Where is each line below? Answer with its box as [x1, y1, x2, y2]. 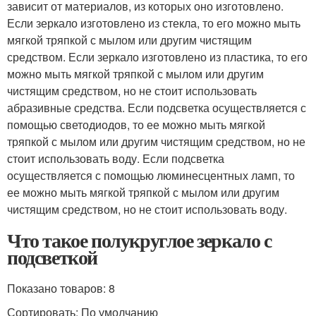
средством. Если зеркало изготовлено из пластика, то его [7, 49, 308, 65]
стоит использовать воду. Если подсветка [7, 150, 224, 166]
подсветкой [7, 243, 97, 272]
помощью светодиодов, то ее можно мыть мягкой [7, 116, 265, 133]
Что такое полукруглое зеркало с [7, 226, 272, 255]
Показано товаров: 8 [7, 280, 115, 296]
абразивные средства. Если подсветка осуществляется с [7, 99, 306, 116]
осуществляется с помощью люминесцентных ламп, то [7, 167, 295, 183]
